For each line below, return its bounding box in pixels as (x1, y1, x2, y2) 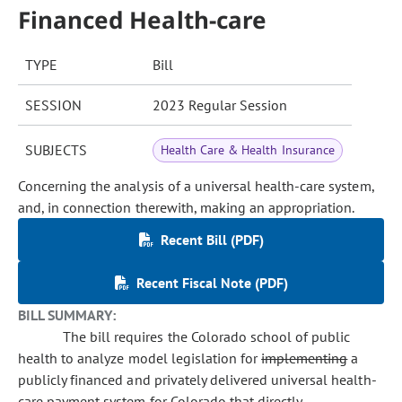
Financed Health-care (18, 4, 267, 36)
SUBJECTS (25, 141, 87, 159)
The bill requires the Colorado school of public (63, 328, 351, 345)
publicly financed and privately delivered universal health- (18, 371, 377, 389)
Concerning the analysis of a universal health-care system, (18, 177, 374, 195)
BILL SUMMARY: (18, 306, 117, 324)
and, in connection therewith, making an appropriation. (18, 198, 355, 216)
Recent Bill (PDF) (160, 231, 264, 249)
